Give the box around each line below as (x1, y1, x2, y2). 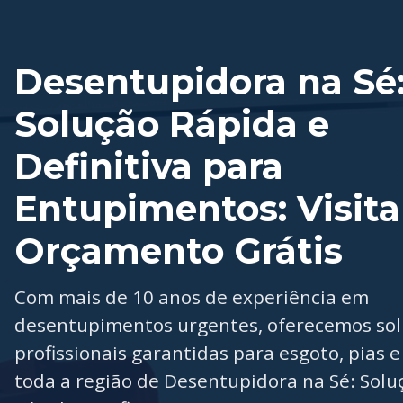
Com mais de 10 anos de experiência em (14, 284, 369, 310)
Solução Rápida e (14, 103, 329, 147)
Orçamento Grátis (14, 229, 343, 273)
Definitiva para (14, 145, 283, 189)
